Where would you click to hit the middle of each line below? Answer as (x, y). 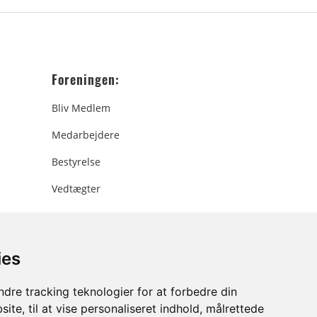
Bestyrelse (76, 162)
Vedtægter (76, 189)
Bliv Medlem (81, 108)
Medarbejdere (86, 135)
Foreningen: (86, 79)
